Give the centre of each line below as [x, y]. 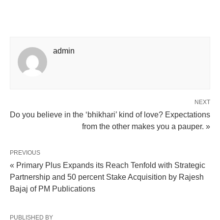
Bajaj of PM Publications [53, 189]
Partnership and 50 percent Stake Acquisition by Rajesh [107, 177]
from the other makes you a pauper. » [146, 127]
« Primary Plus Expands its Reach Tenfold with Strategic [108, 165]
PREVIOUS [25, 153]
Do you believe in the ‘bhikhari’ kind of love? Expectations [110, 115]
